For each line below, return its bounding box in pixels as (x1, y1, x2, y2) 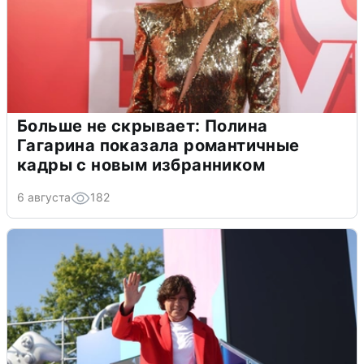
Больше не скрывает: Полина (17, 115, 268, 136)
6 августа (17, 189, 71, 204)
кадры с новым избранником (17, 154, 265, 175)
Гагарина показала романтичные (17, 135, 300, 155)
